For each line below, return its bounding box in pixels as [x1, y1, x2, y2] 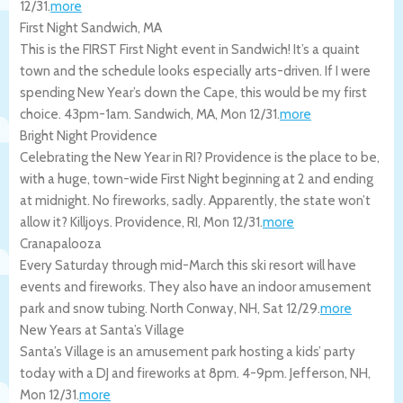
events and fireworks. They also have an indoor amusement [20, 278, 372, 295]
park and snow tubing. [20, 300, 150, 317]
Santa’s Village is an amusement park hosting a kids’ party [20, 343, 355, 360]
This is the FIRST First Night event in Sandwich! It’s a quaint [20, 40, 360, 58]
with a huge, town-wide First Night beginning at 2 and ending [20, 170, 373, 187]
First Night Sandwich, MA [20, 19, 162, 36]
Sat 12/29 [263, 300, 318, 317]
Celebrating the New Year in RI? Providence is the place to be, [20, 148, 380, 166]
